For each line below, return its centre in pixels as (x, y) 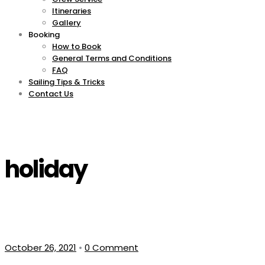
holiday (46, 169)
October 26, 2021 (41, 248)
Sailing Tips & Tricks (67, 82)
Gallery (67, 22)
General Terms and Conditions (112, 58)
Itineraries (72, 11)
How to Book (77, 46)
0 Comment (112, 248)
